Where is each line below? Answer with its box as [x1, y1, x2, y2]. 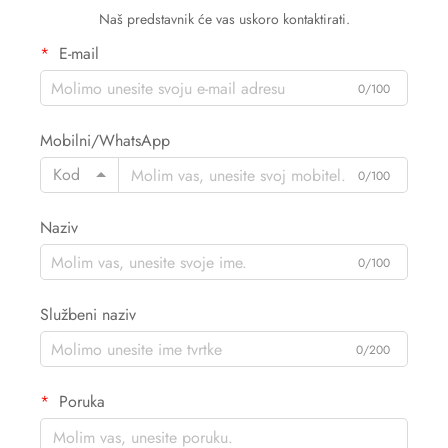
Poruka [54, 390, 105, 414]
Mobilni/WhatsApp [40, 129, 170, 153]
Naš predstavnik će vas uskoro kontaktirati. [98, 9, 350, 30]
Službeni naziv [40, 303, 136, 327]
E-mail [54, 42, 99, 66]
